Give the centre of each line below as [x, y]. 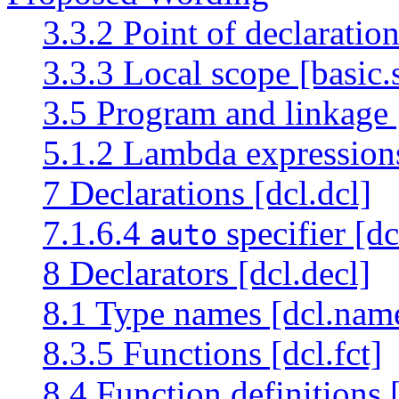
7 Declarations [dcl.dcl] [207, 192]
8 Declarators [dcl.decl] [207, 273]
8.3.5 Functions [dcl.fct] [212, 353]
